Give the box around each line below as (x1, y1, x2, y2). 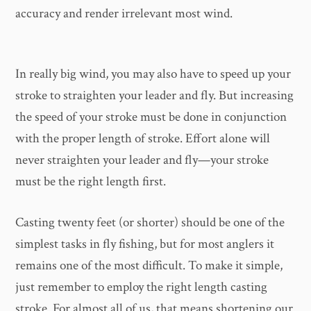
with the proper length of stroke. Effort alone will (15, 129, 271, 147)
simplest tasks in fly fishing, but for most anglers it (15, 235, 275, 253)
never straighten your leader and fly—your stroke (15, 151, 269, 169)
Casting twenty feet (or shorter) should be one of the (15, 214, 285, 232)
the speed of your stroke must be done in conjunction (15, 108, 287, 126)
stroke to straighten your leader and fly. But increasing (15, 86, 294, 104)
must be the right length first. (15, 172, 167, 190)
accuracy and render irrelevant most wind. (15, 4, 233, 22)
